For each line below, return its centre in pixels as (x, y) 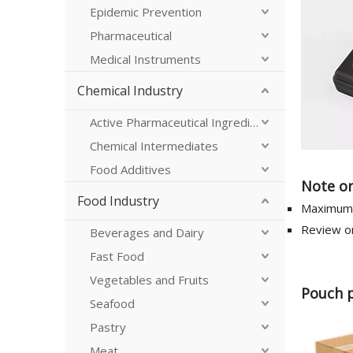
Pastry (108, 327)
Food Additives (130, 169)
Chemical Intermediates (154, 146)
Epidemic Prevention (146, 12)
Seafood (112, 303)
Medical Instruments (145, 59)
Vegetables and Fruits (149, 280)
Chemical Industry (130, 91)
